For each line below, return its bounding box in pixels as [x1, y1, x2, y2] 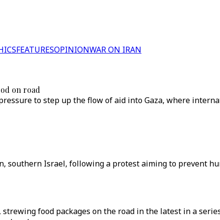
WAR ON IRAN [89, 44, 141, 55]
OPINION [54, 44, 89, 55]
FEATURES [16, 44, 54, 55]
